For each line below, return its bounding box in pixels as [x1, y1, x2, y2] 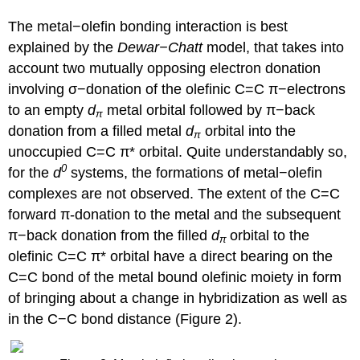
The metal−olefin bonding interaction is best [8, 18, 288, 35]
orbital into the [201, 122, 297, 139]
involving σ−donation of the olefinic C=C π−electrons [8, 80, 346, 97]
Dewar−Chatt [117, 39, 207, 55]
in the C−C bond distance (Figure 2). [8, 310, 243, 327]
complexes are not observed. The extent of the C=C [8, 185, 341, 202]
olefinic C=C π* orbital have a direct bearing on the [8, 247, 333, 264]
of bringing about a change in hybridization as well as [8, 289, 348, 306]
